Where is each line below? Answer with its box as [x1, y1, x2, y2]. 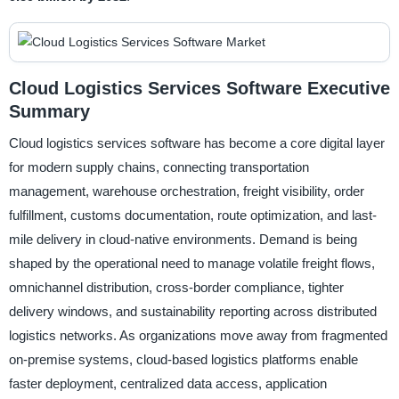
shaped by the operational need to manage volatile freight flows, [8, 256, 375, 272]
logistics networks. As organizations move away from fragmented [8, 328, 387, 344]
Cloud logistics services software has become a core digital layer [8, 135, 385, 151]
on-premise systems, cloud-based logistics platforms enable [8, 352, 358, 368]
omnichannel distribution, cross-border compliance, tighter [8, 280, 344, 296]
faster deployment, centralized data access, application [8, 376, 327, 392]
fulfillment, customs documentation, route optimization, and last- [8, 208, 377, 224]
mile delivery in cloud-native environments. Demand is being [8, 232, 357, 248]
